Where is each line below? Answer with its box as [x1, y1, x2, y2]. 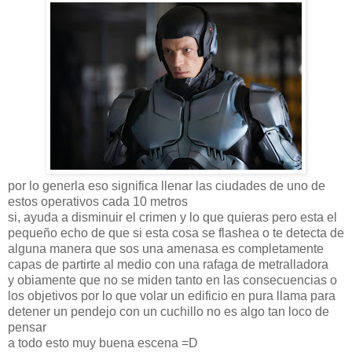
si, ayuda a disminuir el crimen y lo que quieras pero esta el [8, 210, 337, 224]
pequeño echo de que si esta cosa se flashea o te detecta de [8, 225, 344, 240]
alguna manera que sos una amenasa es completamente [8, 241, 324, 255]
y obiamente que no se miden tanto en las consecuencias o [8, 273, 337, 287]
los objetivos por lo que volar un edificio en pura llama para [8, 288, 335, 302]
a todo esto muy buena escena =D [8, 335, 198, 350]
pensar [8, 320, 46, 334]
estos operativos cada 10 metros [8, 194, 188, 208]
